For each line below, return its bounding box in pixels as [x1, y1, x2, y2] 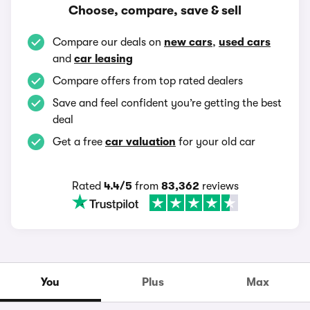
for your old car [176, 136, 255, 148]
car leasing [74, 53, 133, 65]
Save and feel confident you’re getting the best [53, 97, 282, 109]
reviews [199, 180, 239, 192]
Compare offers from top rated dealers [53, 75, 243, 87]
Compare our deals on [53, 36, 164, 48]
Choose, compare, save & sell [69, 3, 241, 17]
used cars [219, 36, 271, 48]
